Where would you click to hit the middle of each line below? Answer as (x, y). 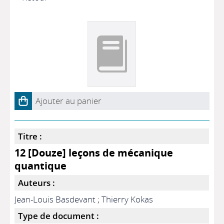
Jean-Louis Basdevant (55, 199)
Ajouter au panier (69, 101)
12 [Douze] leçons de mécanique (94, 152)
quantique (41, 165)
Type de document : (59, 216)
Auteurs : (37, 183)
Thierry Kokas (127, 199)
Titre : (30, 136)
